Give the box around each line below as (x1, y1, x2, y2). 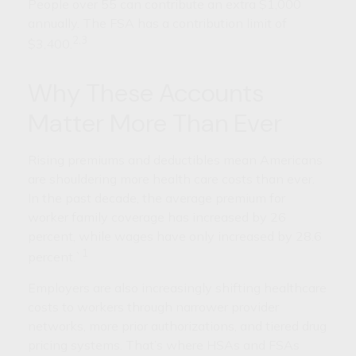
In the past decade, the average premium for (28, 189, 285, 206)
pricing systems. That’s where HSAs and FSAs (28, 336, 300, 353)
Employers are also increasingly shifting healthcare (28, 279, 327, 296)
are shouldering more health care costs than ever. (28, 170, 315, 187)
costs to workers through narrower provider (28, 298, 279, 315)
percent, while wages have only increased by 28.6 (28, 227, 322, 244)
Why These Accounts (28, 75, 264, 110)
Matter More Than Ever (28, 106, 282, 140)
